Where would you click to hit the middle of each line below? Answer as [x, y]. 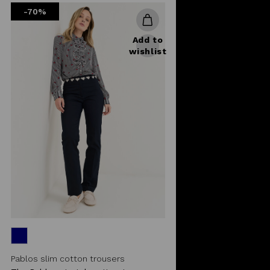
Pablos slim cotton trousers [68, 258]
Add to [148, 39]
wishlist [148, 51]
